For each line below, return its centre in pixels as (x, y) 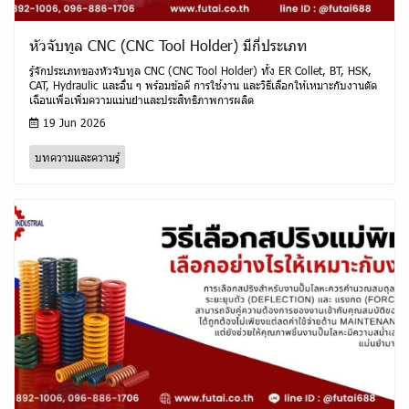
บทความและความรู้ (77, 157)
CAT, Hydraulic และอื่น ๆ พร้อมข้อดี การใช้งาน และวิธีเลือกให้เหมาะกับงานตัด (203, 85)
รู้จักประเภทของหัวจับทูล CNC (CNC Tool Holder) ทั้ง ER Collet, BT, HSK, (200, 71)
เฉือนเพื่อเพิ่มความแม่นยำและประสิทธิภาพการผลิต (142, 100)
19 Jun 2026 (73, 123)
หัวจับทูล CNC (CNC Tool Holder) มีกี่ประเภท (168, 46)
